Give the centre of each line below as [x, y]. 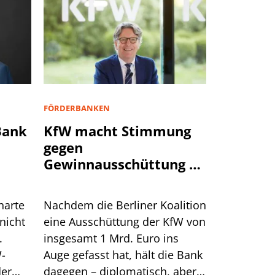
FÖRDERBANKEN [77, 108]
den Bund [76, 180]
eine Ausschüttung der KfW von [125, 221]
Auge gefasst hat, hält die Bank [123, 254]
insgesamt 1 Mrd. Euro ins [111, 238]
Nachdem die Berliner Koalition [125, 205]
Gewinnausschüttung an [125, 164]
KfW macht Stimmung [117, 130]
